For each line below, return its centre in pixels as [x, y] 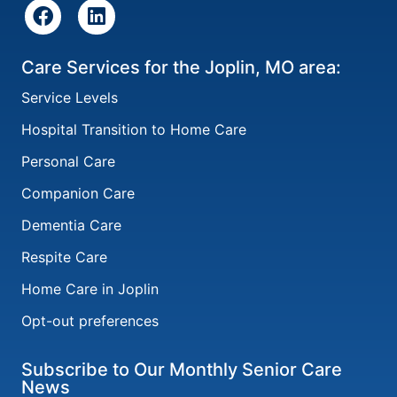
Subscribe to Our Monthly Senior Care [182, 370]
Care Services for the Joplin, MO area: [181, 68]
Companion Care [78, 194]
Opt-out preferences [90, 321]
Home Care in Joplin [90, 289]
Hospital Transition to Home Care [134, 130]
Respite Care [64, 257]
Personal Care [68, 162]
